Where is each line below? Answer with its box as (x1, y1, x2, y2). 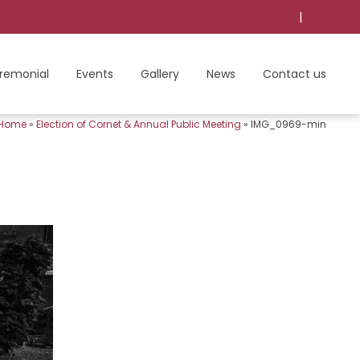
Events (76, 65, 113, 82)
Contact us (263, 65, 326, 82)
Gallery (141, 65, 179, 82)
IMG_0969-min (251, 117, 326, 131)
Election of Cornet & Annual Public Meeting (36, 117, 241, 131)
